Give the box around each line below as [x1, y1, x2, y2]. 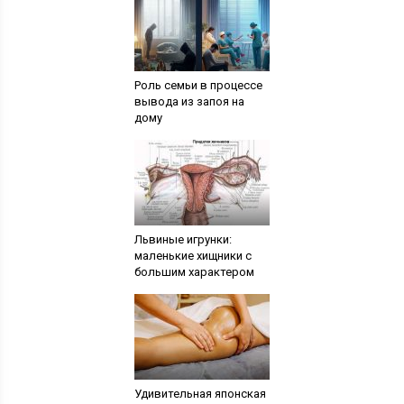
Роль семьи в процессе [133, 78, 262, 92]
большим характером [133, 265, 254, 279]
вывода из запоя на [133, 95, 244, 108]
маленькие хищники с [133, 249, 252, 262]
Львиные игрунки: [133, 233, 232, 246]
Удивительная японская [133, 387, 266, 400]
